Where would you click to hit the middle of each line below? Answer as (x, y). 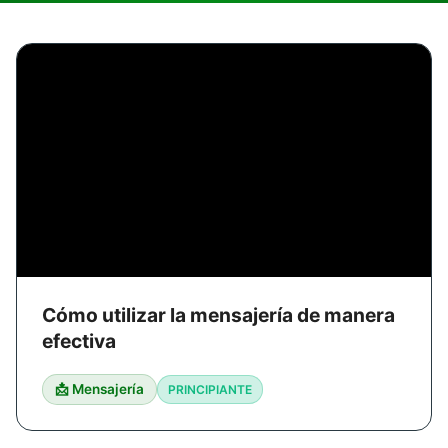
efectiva (79, 340)
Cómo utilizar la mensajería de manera (218, 314)
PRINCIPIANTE (210, 389)
